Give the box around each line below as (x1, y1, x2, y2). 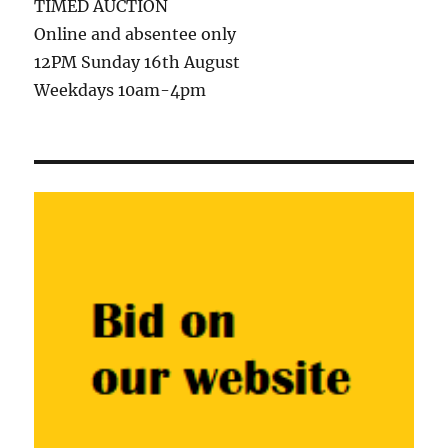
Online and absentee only (34, 24, 237, 45)
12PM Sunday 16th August (34, 52, 241, 73)
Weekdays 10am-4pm (34, 80, 207, 101)
